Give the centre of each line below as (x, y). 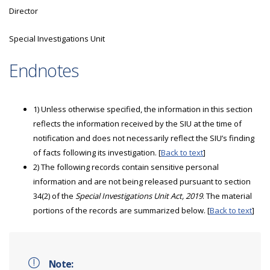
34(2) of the (54, 196)
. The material (227, 196)
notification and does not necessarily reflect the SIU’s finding (144, 138)
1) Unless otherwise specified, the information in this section (143, 109)
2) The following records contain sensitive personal (126, 167)
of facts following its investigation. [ (97, 152)
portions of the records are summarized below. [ (121, 210)
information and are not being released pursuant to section (142, 181)
